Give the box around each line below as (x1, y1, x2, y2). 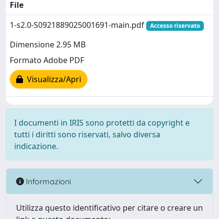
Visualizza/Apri (23, 74, 81, 85)
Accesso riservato (150, 22, 200, 30)
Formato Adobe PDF (10, 55, 84, 66)
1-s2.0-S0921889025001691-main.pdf (10, 20, 146, 30)
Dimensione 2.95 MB (10, 39, 86, 50)
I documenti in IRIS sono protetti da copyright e (14, 117, 190, 128)
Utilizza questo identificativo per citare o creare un (16, 202, 203, 213)
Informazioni (24, 176, 71, 186)
